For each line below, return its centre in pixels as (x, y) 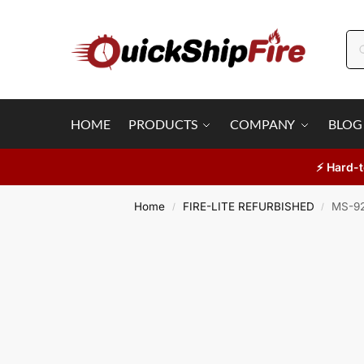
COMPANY (263, 124)
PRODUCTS (163, 124)
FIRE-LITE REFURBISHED (248, 206)
